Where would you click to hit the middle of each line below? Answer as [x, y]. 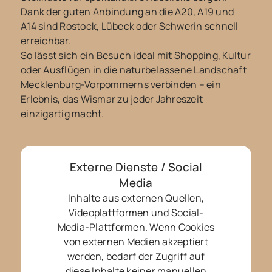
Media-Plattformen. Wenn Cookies [136, 227]
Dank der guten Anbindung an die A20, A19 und [127, 12]
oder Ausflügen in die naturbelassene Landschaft [134, 70]
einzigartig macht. [63, 114]
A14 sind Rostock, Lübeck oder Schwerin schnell [130, 26]
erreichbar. [46, 41]
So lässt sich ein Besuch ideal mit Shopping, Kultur [136, 56]
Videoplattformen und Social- [136, 213]
